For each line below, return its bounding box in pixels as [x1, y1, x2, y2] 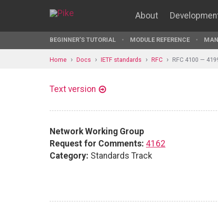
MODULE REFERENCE [130, 36, 190, 43]
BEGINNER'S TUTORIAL [50, 36, 116, 43]
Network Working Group [50, 126, 144, 136]
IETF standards [101, 55, 142, 63]
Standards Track [89, 150, 152, 161]
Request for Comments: [50, 138, 144, 148]
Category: [50, 150, 89, 161]
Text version [50, 84, 96, 94]
